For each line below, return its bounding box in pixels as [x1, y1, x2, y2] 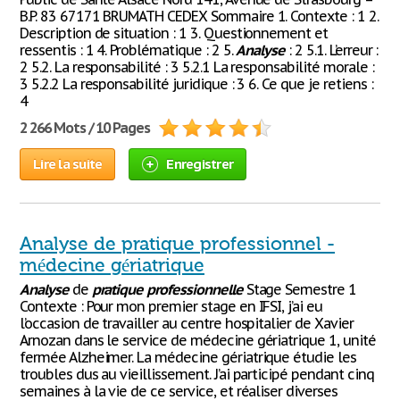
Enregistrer [166, 155, 233, 172]
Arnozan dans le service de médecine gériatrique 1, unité [20, 331, 376, 349]
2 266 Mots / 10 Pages [20, 119, 151, 137]
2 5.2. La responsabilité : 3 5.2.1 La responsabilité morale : [20, 58, 374, 76]
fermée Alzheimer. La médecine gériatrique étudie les [20, 348, 356, 366]
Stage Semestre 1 [242, 280, 356, 298]
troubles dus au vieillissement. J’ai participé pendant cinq [20, 365, 374, 383]
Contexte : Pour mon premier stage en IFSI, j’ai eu [20, 297, 322, 315]
